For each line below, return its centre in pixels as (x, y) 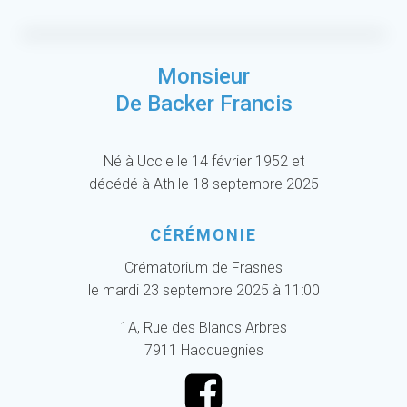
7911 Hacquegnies (203, 350)
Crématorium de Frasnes (203, 268)
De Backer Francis (203, 104)
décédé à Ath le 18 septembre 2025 (203, 184)
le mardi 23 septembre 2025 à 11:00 (203, 290)
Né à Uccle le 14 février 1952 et (203, 161)
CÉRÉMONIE (203, 235)
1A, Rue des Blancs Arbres (203, 328)
